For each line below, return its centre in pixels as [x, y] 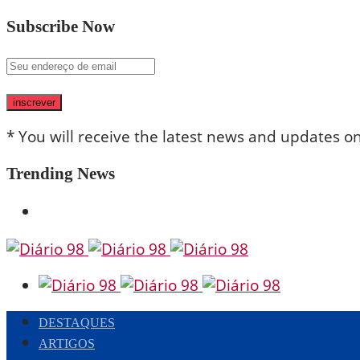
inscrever [34, 102]
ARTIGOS [67, 344]
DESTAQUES [77, 323]
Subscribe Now [61, 27]
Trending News [61, 174]
